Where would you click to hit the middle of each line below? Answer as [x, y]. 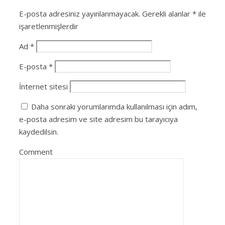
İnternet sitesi [43, 86]
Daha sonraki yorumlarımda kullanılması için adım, [114, 106]
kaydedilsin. [39, 131]
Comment [36, 151]
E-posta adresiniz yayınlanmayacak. [80, 13]
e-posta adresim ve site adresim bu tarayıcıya [98, 119]
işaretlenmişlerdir [49, 26]
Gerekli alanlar [167, 13]
